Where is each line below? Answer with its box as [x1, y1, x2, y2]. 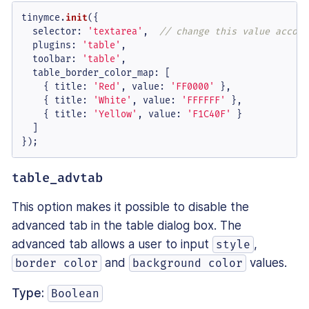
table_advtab [12, 170, 103, 186]
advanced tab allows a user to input [12, 237, 212, 252]
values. [246, 256, 288, 270]
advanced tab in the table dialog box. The [12, 219, 241, 233]
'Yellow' [92, 108, 137, 120]
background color [132, 257, 243, 270]
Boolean [51, 287, 100, 301]
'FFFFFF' [181, 94, 226, 106]
